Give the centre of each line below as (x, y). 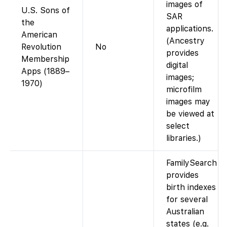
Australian (185, 211)
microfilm (184, 89)
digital (177, 65)
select (178, 126)
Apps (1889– (45, 71)
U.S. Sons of (46, 10)
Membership (45, 59)
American (39, 34)
